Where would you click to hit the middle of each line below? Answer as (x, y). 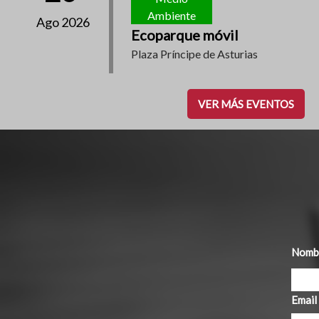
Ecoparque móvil (185, 35)
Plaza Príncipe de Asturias (195, 53)
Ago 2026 (63, 22)
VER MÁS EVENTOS (246, 104)
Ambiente (172, 15)
